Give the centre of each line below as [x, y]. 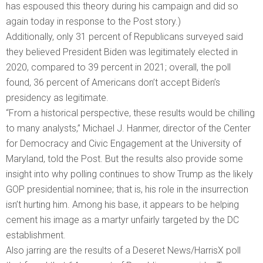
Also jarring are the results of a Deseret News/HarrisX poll [123, 251]
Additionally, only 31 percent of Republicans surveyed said [124, 37]
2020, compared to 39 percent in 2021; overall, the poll [118, 68]
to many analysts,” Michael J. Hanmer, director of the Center [128, 129]
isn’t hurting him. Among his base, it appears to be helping [122, 205]
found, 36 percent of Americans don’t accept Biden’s [113, 83]
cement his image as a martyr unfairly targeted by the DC [122, 220]
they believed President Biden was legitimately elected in [122, 52]
